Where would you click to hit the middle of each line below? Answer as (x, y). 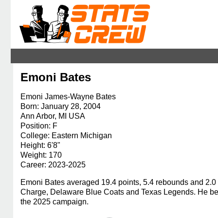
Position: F (39, 126)
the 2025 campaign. (54, 202)
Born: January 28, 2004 (61, 106)
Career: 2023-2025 (53, 165)
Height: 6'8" (40, 145)
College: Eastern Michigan (66, 136)
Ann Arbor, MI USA (53, 116)
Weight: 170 (41, 155)
